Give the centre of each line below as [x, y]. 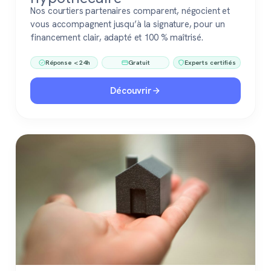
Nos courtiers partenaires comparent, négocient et [130, 11]
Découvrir [131, 90]
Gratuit [139, 62]
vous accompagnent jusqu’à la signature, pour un [128, 24]
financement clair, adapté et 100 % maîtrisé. [117, 38]
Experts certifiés [210, 62]
